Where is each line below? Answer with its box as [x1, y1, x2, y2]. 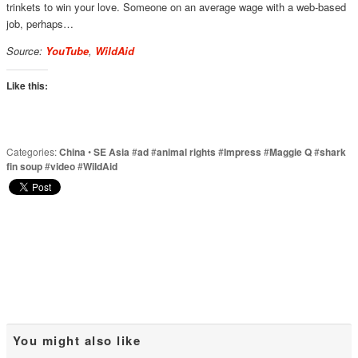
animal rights [156, 144, 216, 159]
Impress [223, 144, 261, 159]
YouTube [45, 42, 89, 58]
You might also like [12, 332, 141, 350]
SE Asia [93, 144, 129, 159]
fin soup [6, 158, 42, 173]
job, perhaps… [6, 15, 74, 31]
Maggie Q [268, 144, 312, 159]
